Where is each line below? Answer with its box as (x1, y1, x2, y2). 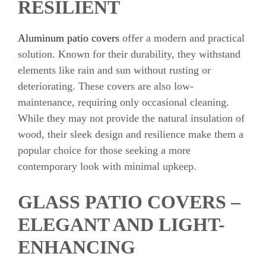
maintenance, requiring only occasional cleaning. (18, 96, 229, 108)
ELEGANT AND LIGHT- (18, 213, 225, 235)
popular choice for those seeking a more (18, 144, 191, 156)
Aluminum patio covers (18, 31, 119, 44)
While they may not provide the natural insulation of (18, 112, 245, 124)
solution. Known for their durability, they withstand (18, 47, 240, 60)
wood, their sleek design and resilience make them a (18, 128, 243, 140)
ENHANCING (18, 236, 135, 258)
